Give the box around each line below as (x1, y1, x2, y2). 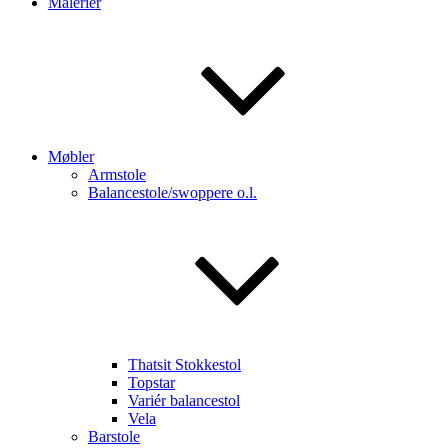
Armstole (88, 166, 146, 183)
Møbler (48, 148, 94, 165)
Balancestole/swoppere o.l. (88, 184, 257, 201)
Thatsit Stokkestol (128, 356, 241, 373)
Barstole (88, 428, 140, 445)
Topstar (128, 374, 175, 391)
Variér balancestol (128, 392, 240, 409)
